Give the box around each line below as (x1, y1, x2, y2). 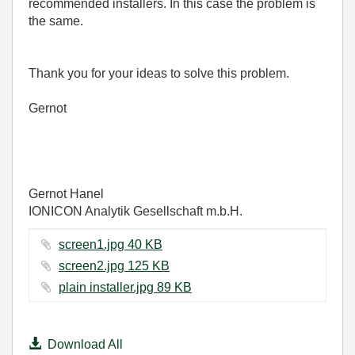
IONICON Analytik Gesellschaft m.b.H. (29, 204, 242, 218)
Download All (48, 338, 123, 351)
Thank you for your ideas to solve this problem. (29, 67, 289, 80)
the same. (29, 14, 83, 28)
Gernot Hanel (29, 187, 104, 200)
